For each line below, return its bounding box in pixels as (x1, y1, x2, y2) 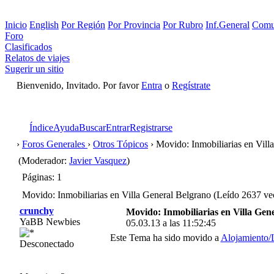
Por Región (61, 20, 105, 30)
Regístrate (172, 80, 210, 91)
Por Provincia (108, 20, 160, 30)
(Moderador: (18, 155, 70, 166)
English (29, 20, 59, 30)
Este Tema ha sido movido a (109, 232, 221, 243)
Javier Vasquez (69, 155, 127, 166)
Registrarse (130, 122, 172, 133)
